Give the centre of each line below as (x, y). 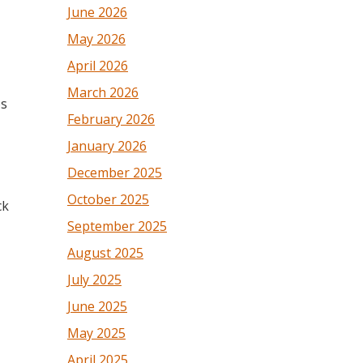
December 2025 (115, 173)
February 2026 (111, 119)
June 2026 (97, 12)
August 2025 (105, 253)
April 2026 (98, 66)
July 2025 (94, 280)
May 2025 (96, 333)
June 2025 (97, 306)
